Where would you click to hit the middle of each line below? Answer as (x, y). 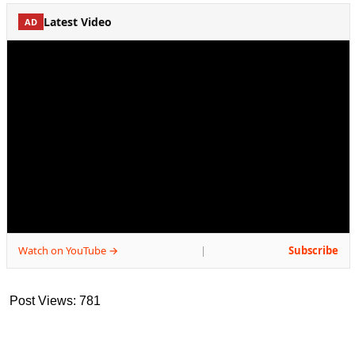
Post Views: (43, 300)
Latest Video (78, 21)
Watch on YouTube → (68, 250)
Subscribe (313, 250)
